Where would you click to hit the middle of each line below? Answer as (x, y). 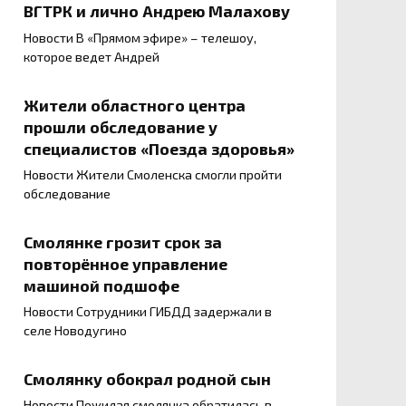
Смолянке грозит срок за (123, 242)
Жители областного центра (135, 105)
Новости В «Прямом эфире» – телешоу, (140, 38)
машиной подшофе (101, 285)
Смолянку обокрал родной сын (147, 378)
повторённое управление (126, 263)
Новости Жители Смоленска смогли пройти (153, 175)
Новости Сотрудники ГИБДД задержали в (148, 312)
